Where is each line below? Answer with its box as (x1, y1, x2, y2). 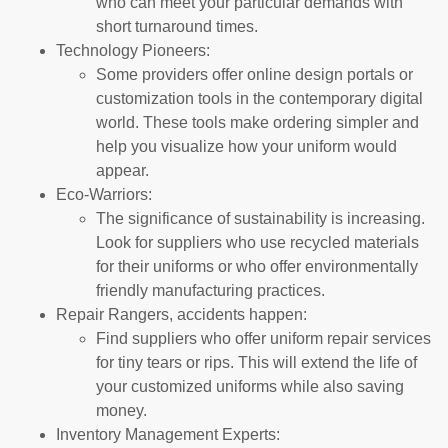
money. (96, 402, 147, 420)
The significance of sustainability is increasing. (96, 210, 429, 228)
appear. (96, 162, 149, 180)
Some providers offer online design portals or (96, 66, 413, 84)
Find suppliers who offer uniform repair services (96, 330, 431, 348)
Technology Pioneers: (56, 42, 210, 60)
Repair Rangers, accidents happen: (56, 306, 307, 324)
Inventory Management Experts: (56, 426, 280, 444)
